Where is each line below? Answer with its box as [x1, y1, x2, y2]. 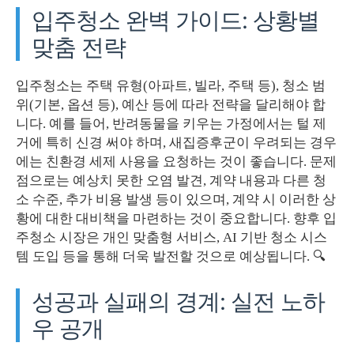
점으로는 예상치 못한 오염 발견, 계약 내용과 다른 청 [16, 172, 326, 188]
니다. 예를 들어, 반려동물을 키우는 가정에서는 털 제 [16, 115, 326, 131]
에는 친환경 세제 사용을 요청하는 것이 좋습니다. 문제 [16, 153, 337, 169]
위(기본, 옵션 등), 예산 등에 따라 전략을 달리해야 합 [16, 96, 326, 112]
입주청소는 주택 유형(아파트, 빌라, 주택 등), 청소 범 [16, 77, 326, 93]
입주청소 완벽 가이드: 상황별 [32, 6, 319, 34]
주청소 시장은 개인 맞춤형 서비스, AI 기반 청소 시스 [16, 229, 327, 245]
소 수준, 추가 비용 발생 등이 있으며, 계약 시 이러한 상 [16, 191, 336, 207]
